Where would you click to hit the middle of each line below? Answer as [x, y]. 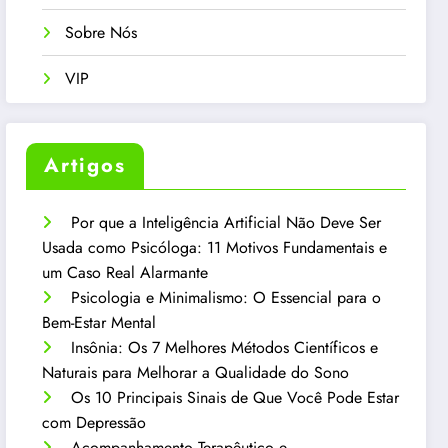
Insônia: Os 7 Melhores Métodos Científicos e [225, 347]
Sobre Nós [101, 33]
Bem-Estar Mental [99, 322]
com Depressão [94, 422]
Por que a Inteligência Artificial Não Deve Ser [226, 222]
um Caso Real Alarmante [125, 272]
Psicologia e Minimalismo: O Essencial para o [226, 297]
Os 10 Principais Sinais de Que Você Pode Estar [235, 397]
